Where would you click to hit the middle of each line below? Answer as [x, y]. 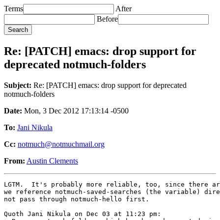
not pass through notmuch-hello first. [77, 199]
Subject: [18, 85]
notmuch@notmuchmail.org [61, 144]
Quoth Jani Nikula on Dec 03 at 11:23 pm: [82, 214]
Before [107, 19]
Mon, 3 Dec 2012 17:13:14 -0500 [75, 110]
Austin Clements [52, 161]
